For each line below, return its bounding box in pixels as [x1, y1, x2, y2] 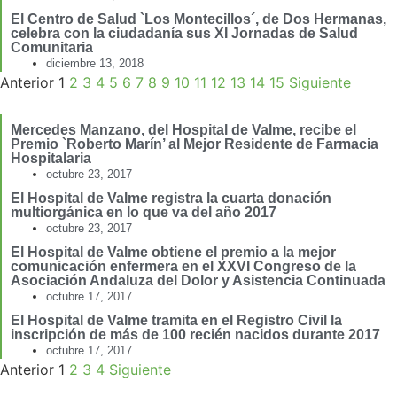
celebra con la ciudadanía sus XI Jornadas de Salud [11, 26, 358, 42]
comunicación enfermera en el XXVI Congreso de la [11, 259, 356, 275]
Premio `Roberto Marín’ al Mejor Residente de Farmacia [11, 136, 378, 152]
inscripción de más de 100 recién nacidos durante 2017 [11, 327, 380, 343]
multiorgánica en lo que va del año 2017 [11, 205, 276, 221]
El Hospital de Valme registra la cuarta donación [11, 191, 331, 206]
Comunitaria [11, 40, 93, 56]
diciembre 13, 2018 [46, 57, 144, 71]
